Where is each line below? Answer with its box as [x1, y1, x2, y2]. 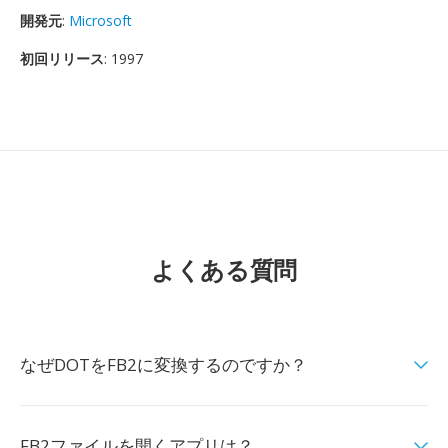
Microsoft [69, 11, 132, 30]
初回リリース [20, 49, 104, 68]
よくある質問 [151, 253, 297, 286]
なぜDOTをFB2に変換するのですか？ [20, 353, 307, 376]
